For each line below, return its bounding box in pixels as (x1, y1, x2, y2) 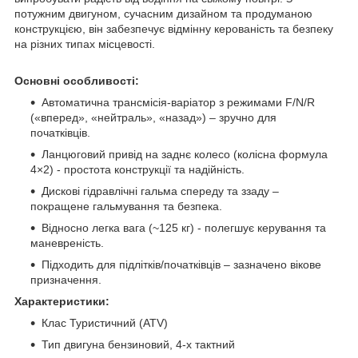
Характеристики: (14, 294, 109, 308)
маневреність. (30, 236, 104, 249)
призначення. (30, 272, 101, 286)
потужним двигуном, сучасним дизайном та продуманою (14, 6, 312, 20)
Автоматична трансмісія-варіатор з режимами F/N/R (42, 95, 315, 109)
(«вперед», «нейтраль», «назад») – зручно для (30, 110, 276, 124)
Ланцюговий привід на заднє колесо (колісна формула (42, 147, 328, 161)
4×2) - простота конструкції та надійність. (30, 162, 245, 176)
